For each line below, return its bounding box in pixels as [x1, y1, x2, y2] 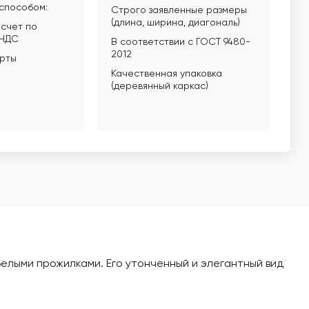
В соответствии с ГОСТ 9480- [110, 37, 250, 47]
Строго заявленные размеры [110, 6, 247, 15]
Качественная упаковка [110, 69, 222, 79]
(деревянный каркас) [110, 81, 208, 91]
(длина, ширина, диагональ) [110, 18, 240, 28]
